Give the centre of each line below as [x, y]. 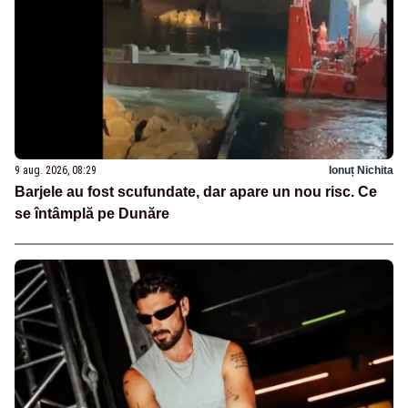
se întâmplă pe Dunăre [92, 213]
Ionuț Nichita [361, 170]
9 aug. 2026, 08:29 [56, 170]
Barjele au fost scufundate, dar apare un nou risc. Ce [196, 191]
